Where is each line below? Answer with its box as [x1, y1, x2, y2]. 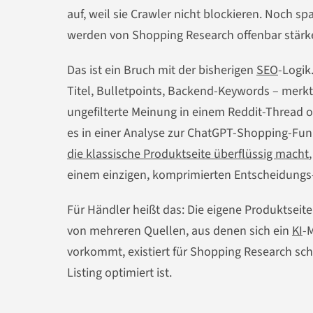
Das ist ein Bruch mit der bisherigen [67, 61, 256, 80]
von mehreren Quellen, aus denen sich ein [67, 222, 292, 240]
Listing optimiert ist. [67, 264, 172, 282]
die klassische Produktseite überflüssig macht [67, 145, 309, 163]
